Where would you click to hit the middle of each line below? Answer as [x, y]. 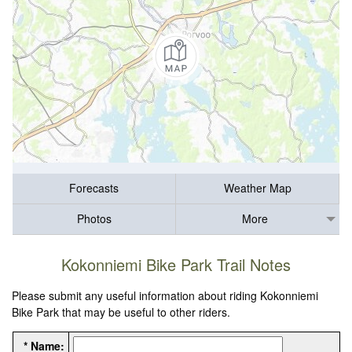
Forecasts [94, 188]
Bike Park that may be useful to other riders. [121, 312]
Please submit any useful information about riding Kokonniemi [165, 296]
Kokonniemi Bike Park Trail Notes [176, 265]
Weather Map [257, 188]
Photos [94, 219]
